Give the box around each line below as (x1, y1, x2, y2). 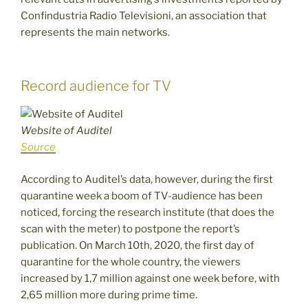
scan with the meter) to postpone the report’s (21, 222, 240, 235)
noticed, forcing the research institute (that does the (21, 206, 274, 219)
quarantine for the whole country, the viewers (21, 255, 241, 268)
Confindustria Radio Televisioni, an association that (21, 9, 267, 22)
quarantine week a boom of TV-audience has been (21, 189, 263, 202)
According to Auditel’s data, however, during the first (21, 173, 273, 186)
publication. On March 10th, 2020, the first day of (21, 239, 254, 252)
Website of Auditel (21, 124, 112, 137)
